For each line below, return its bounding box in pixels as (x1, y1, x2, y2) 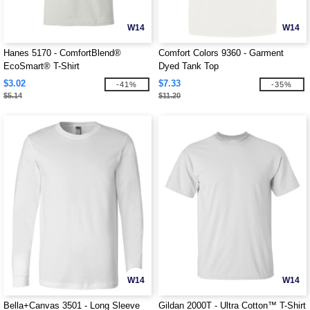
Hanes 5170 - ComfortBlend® (3, 48, 121, 58)
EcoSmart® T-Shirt (3, 61, 80, 71)
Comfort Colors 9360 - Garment (158, 48, 284, 58)
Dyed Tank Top (158, 61, 219, 71)
